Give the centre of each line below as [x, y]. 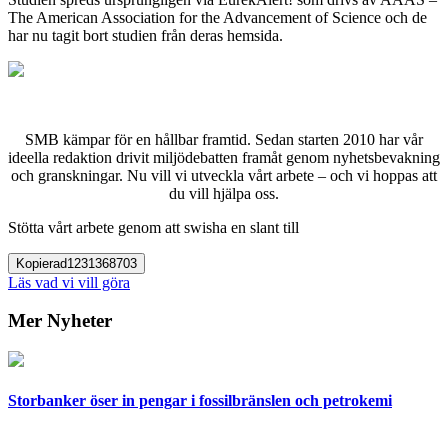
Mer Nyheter [60, 321]
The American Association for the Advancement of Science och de [217, 17]
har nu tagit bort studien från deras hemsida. [145, 35]
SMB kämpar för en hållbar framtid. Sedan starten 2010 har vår [224, 139]
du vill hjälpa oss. [224, 193]
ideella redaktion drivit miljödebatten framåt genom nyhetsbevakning [224, 157]
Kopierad [41, 263]
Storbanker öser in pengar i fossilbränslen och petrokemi [200, 401]
